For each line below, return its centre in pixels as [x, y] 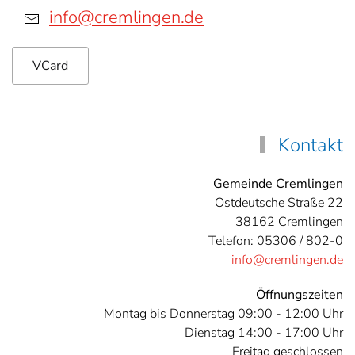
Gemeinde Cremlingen [278, 184]
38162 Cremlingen [289, 222]
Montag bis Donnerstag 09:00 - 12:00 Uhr [223, 314]
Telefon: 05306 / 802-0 [276, 241]
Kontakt [308, 145]
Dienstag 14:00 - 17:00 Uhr [264, 333]
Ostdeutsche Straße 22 [279, 203]
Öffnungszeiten [300, 295]
